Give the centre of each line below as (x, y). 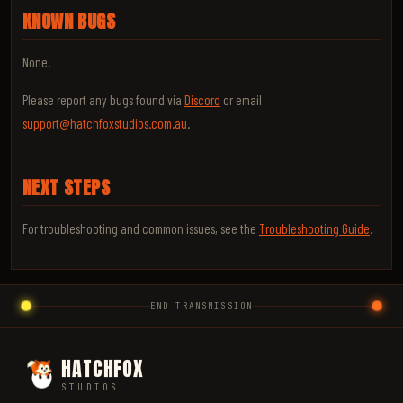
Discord (202, 100)
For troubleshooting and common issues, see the (141, 229)
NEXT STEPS (66, 188)
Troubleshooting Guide (314, 229)
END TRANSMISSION (201, 306)
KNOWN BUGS (69, 22)
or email (241, 100)
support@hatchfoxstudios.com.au (105, 124)
